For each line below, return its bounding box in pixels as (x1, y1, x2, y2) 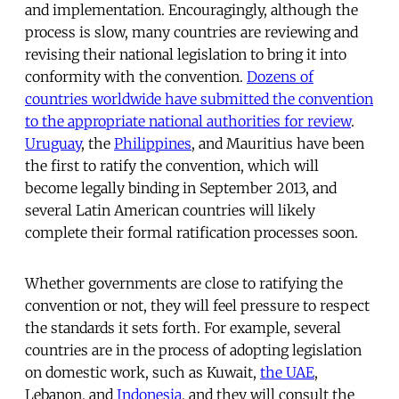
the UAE (260, 362, 314, 381)
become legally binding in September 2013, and (25, 178, 337, 197)
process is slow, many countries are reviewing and (25, 22, 358, 41)
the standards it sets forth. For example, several (25, 318, 341, 337)
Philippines (114, 134, 191, 152)
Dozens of (247, 67, 313, 85)
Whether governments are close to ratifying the (25, 273, 343, 292)
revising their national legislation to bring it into (25, 45, 346, 63)
